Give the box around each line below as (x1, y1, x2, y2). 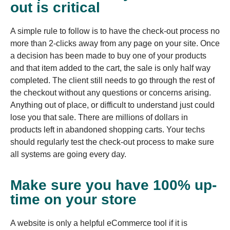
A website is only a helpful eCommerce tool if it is (10, 219, 187, 228)
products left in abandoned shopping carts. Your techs (10, 125, 205, 134)
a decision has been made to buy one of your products (10, 51, 206, 60)
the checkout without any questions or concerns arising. (10, 88, 211, 97)
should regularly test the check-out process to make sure (10, 137, 214, 146)
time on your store (10, 191, 137, 208)
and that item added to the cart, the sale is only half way (10, 63, 210, 72)
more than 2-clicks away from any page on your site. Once (10, 39, 220, 48)
